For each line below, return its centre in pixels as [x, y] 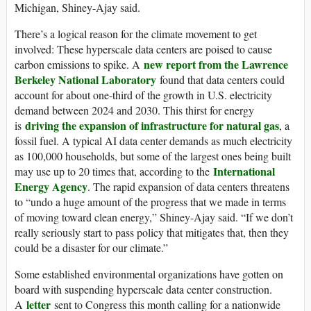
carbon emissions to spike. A [79, 65]
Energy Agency [51, 187]
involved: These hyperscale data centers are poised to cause [143, 49]
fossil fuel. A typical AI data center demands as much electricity [153, 141]
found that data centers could [220, 80]
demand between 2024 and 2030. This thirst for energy [134, 110]
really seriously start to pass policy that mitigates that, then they [152, 233]
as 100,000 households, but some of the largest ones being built [153, 156]
